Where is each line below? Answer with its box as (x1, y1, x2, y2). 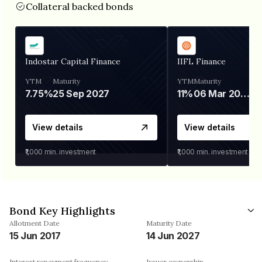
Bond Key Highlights (9, 204, 115, 218)
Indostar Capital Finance (25, 56, 120, 67)
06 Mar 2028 (240, 87, 250, 99)
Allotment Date (9, 218, 60, 227)
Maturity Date (146, 218, 192, 227)
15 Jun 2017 (9, 229, 61, 242)
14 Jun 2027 (146, 229, 200, 242)
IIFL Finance (177, 56, 226, 67)
